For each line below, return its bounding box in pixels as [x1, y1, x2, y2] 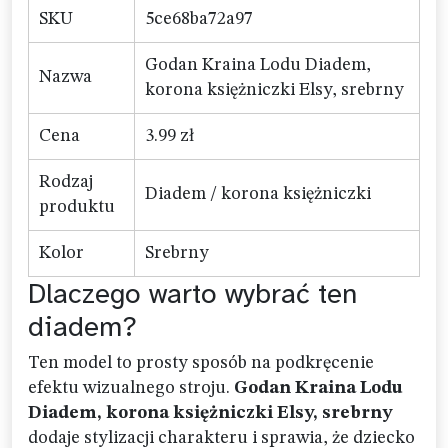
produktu [39, 198, 115, 216]
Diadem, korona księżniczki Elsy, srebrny [28, 404, 392, 422]
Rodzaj [39, 173, 93, 191]
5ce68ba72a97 [145, 10, 253, 28]
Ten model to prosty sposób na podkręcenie [28, 354, 374, 372]
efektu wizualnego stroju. [28, 379, 234, 397]
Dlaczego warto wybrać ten [28, 276, 357, 311]
